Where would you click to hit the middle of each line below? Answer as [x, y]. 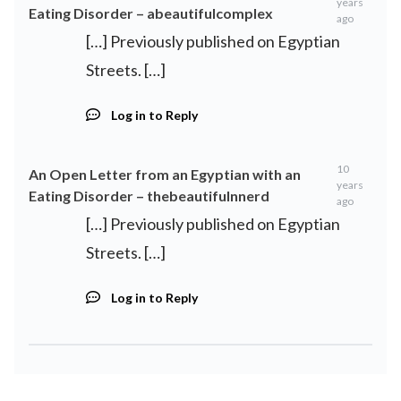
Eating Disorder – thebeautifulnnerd [149, 195]
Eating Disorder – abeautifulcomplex [151, 13]
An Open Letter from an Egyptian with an [165, 174]
